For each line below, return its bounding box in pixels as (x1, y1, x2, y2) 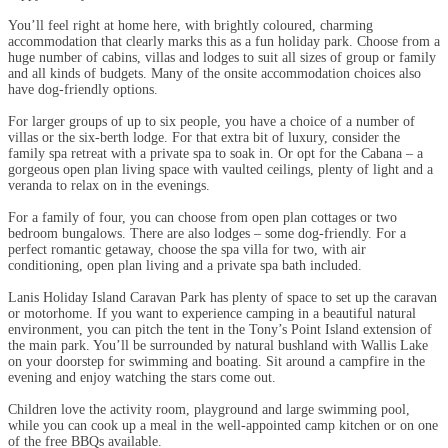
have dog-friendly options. (8, 81, 158, 97)
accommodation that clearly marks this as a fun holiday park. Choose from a (8, 33, 440, 49)
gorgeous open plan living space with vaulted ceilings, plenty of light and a (8, 161, 433, 177)
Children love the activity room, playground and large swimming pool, (8, 401, 410, 417)
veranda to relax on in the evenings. (8, 177, 210, 193)
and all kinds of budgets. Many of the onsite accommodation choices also (8, 65, 421, 81)
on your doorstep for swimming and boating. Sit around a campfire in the (8, 353, 425, 369)
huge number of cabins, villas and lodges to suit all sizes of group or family (8, 49, 436, 65)
